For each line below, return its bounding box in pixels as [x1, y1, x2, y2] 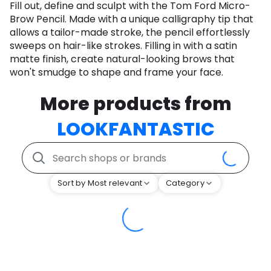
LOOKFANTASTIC [56, 117, 215, 143]
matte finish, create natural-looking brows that [10, 52, 235, 67]
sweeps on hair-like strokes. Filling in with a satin [10, 39, 237, 53]
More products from [39, 91, 232, 117]
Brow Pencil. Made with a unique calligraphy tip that [10, 12, 253, 27]
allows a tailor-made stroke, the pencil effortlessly [10, 25, 250, 40]
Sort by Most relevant [57, 177, 143, 189]
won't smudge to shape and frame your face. [10, 65, 223, 80]
